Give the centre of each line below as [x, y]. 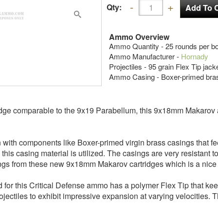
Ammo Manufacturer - [145, 56]
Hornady [195, 56]
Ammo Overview [139, 37]
